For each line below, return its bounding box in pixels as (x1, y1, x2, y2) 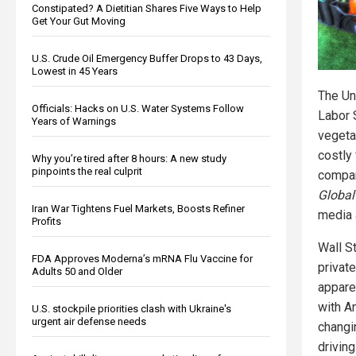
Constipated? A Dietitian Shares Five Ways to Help (32, 2, 261, 14)
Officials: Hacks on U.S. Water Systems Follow (32, 102, 244, 114)
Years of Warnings (32, 114, 116, 127)
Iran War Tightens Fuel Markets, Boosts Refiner (32, 202, 245, 215)
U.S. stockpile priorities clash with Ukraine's (32, 302, 231, 315)
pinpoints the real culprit (32, 164, 142, 177)
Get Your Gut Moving (32, 14, 126, 27)
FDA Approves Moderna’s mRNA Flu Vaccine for (32, 252, 253, 265)
